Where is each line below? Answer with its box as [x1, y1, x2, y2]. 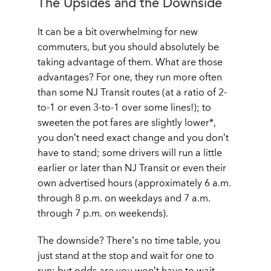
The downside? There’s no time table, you [38, 235, 220, 246]
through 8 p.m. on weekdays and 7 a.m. [38, 192, 211, 204]
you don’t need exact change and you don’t [38, 132, 229, 143]
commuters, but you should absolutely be [38, 41, 219, 53]
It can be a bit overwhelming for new [38, 26, 198, 38]
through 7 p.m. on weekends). [38, 207, 168, 219]
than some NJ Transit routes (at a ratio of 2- [38, 87, 227, 98]
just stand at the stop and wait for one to [38, 250, 214, 261]
